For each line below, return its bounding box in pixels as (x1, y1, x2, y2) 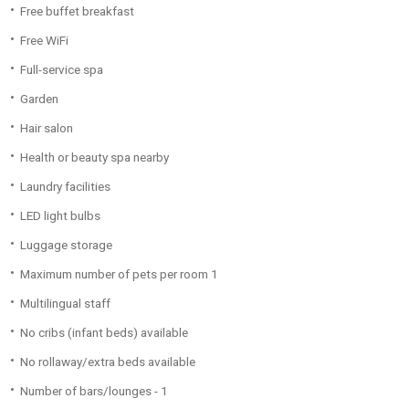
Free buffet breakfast (20, 4, 134, 18)
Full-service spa (20, 62, 103, 77)
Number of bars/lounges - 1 (20, 383, 168, 398)
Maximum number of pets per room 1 (20, 267, 218, 281)
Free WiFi (20, 33, 68, 47)
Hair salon (20, 121, 73, 135)
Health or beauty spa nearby (20, 150, 169, 164)
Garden (20, 91, 58, 106)
